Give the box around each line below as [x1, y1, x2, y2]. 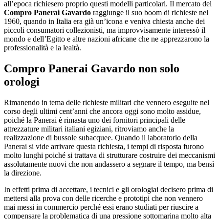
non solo [135, 62, 179, 75]
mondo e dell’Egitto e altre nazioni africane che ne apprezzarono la [4, 35, 209, 44]
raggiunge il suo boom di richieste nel [91, 8, 208, 17]
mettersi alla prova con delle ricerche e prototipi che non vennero [4, 194, 203, 202]
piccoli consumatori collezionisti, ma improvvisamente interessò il [4, 26, 205, 35]
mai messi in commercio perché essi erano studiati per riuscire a [4, 202, 198, 211]
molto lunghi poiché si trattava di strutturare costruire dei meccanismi [4, 151, 215, 159]
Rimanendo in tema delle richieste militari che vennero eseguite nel [4, 98, 209, 107]
